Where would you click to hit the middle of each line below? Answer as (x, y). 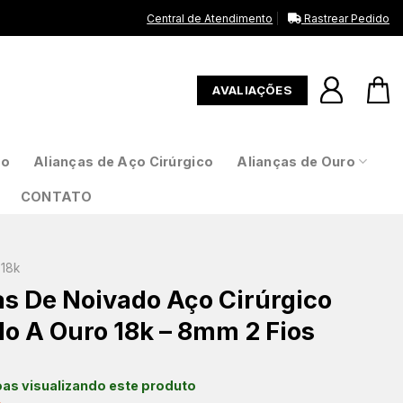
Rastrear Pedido (345, 18)
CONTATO (56, 196)
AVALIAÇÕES (253, 90)
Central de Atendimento (210, 18)
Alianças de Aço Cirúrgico (124, 161)
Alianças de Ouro (296, 161)
